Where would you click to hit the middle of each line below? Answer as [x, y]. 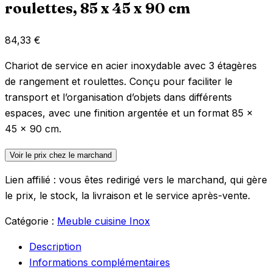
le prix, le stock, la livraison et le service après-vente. [127, 195]
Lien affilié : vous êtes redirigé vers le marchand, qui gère [136, 179]
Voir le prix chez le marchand [61, 155]
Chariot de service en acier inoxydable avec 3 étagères [131, 65]
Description [55, 246]
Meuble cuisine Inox [104, 221]
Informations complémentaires [100, 262]
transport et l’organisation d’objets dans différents [118, 97]
